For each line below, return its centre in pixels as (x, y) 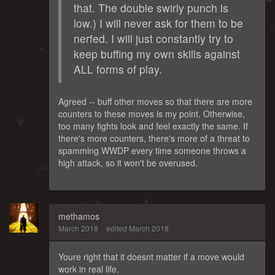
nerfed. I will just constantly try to (153, 38)
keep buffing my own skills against (157, 53)
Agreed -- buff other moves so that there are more (155, 101)
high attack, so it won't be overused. (128, 162)
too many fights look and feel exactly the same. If (153, 126)
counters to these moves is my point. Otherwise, (152, 113)
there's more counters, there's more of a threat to (154, 138)
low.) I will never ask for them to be (158, 23)
